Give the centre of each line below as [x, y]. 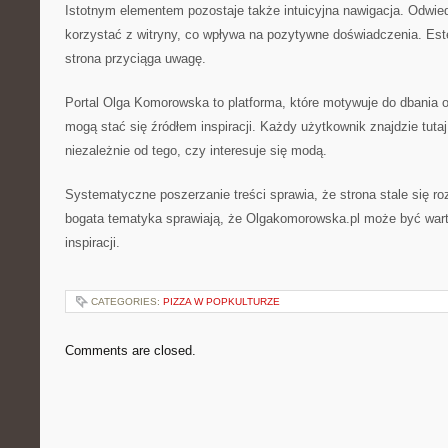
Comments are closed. [130, 350]
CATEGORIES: [127, 301]
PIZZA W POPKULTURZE [221, 301]
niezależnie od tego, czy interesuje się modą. [196, 150]
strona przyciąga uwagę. [135, 58]
